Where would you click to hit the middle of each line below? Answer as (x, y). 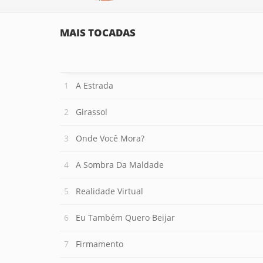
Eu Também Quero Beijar (125, 218)
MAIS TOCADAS (98, 33)
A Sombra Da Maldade (120, 165)
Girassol (92, 112)
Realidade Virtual (109, 191)
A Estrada (95, 85)
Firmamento (100, 244)
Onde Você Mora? (110, 138)
